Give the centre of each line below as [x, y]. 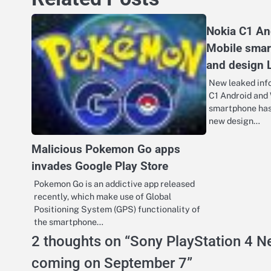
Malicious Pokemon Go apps [106, 149]
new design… [235, 120]
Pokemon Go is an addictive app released [114, 183]
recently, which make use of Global [103, 196]
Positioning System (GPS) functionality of [117, 209]
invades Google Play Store [100, 166]
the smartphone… [69, 221]
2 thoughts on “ [81, 241]
